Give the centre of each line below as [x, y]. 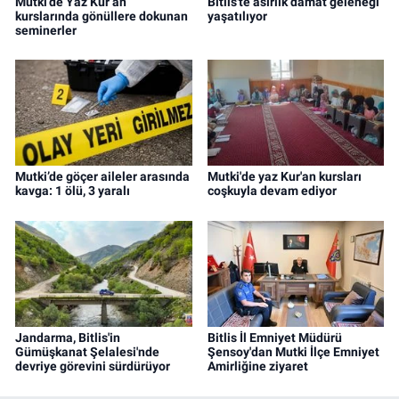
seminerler [46, 30]
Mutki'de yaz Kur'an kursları [284, 177]
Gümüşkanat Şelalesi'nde [87, 352]
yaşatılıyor [237, 16]
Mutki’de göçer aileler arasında [102, 177]
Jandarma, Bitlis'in [68, 338]
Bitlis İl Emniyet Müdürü [274, 338]
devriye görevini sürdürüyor [93, 366]
